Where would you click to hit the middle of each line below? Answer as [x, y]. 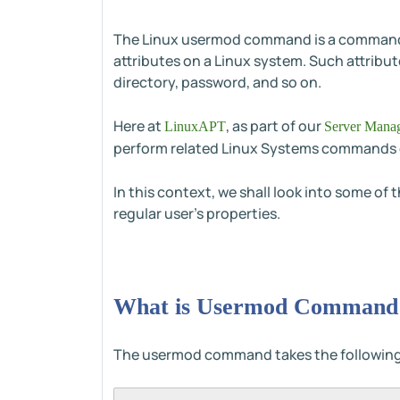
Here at [139, 126]
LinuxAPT [195, 126]
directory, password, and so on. [217, 82]
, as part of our [275, 126]
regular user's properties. [197, 213]
